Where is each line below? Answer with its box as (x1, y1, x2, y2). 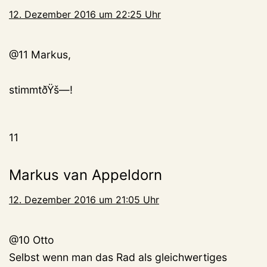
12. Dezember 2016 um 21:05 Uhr (9, 194, 159, 206)
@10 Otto (9, 234, 54, 247)
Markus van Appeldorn (9, 166, 162, 184)
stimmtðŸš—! (9, 83, 73, 97)
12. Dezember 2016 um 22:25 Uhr (9, 8, 161, 21)
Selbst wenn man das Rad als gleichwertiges (9, 251, 227, 264)
